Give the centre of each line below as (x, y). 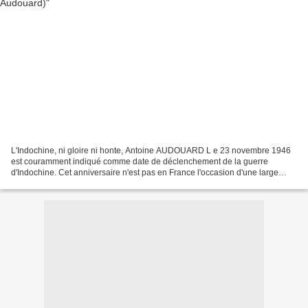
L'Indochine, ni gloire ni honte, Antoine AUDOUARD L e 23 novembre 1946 (151, 151)
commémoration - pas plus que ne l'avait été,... (97, 184)
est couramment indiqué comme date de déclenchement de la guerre (140, 162)
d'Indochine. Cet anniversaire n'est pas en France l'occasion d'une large (145, 173)
